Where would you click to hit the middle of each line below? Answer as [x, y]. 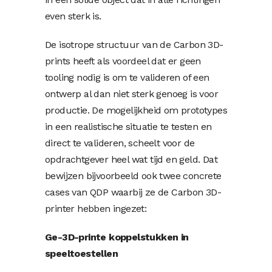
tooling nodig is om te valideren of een [127, 77]
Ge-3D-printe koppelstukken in [117, 237]
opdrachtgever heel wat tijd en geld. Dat [131, 159]
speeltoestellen [82, 253]
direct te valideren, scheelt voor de [120, 143]
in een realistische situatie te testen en [128, 127]
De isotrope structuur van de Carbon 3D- [134, 45]
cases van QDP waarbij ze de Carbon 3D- [133, 192]
